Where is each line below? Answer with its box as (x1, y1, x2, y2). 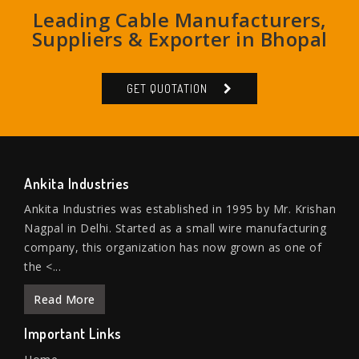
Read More (34, 292, 95, 308)
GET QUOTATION (127, 82, 208, 96)
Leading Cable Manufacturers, (32, 6, 327, 34)
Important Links (24, 325, 122, 343)
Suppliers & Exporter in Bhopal (31, 26, 328, 53)
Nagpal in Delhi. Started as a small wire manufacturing (24, 220, 326, 236)
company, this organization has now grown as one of (24, 240, 321, 256)
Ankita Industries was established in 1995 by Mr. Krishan (24, 201, 336, 217)
